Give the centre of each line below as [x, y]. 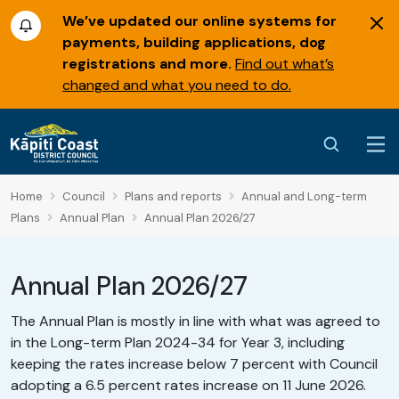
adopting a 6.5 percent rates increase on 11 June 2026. [194, 386]
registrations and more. [147, 64]
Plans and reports [173, 197]
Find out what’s [285, 64]
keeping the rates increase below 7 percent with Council [194, 364]
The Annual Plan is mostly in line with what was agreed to [195, 322]
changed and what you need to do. [177, 85]
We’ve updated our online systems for [199, 21]
